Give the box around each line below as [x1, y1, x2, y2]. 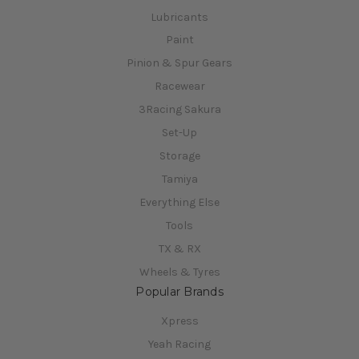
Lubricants [151, 10, 208, 24]
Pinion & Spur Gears [127, 56, 232, 71]
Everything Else [139, 196, 220, 210]
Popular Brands [135, 284, 224, 300]
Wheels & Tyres [139, 265, 220, 280]
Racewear [154, 79, 205, 94]
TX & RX [158, 242, 201, 256]
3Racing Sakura [138, 103, 221, 117]
